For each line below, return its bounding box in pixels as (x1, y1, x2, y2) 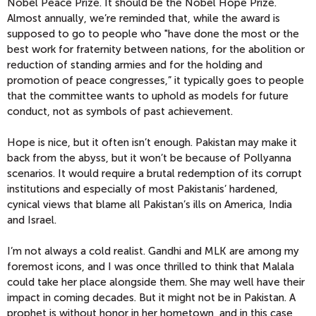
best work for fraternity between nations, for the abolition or (7, 43, 305, 56)
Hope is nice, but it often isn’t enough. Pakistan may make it (7, 136, 297, 150)
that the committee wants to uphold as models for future (7, 90, 288, 103)
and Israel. (7, 214, 56, 227)
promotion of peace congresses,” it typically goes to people (7, 74, 304, 87)
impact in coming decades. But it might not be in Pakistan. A (7, 291, 296, 305)
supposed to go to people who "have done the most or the (7, 28, 299, 41)
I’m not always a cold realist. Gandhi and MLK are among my (7, 245, 299, 258)
